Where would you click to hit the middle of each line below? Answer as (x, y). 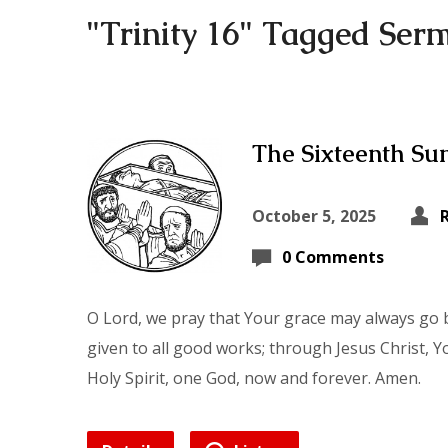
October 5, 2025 (314, 216)
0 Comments (333, 257)
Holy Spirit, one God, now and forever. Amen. (254, 378)
